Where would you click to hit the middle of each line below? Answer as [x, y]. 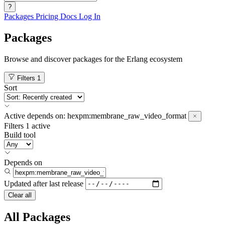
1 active [38, 126]
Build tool [20, 135]
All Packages [37, 217]
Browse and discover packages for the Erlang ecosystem [93, 59]
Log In [90, 16]
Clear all [20, 195]
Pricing [48, 16]
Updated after [26, 183]
